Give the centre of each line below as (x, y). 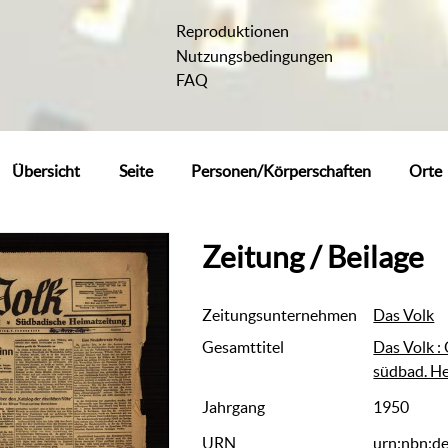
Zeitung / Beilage (313, 257)
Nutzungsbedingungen (255, 55)
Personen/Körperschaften (280, 170)
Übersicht (46, 170)
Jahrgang (234, 407)
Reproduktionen (233, 31)
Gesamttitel (243, 347)
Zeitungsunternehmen (280, 315)
